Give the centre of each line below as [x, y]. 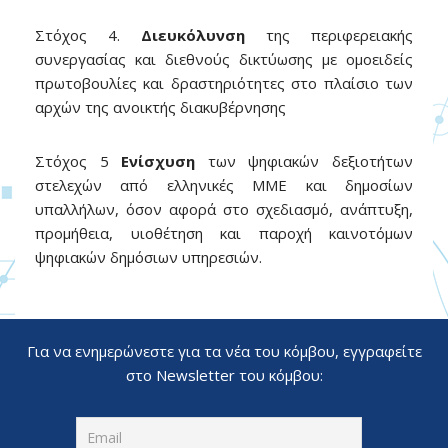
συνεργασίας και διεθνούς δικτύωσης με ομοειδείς [224, 59]
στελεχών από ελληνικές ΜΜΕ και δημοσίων [224, 185]
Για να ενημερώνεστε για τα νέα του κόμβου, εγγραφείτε [224, 351]
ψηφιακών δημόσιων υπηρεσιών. [148, 257]
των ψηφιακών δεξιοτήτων [304, 161]
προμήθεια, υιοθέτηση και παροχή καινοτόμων [224, 233]
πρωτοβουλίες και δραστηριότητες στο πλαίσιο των [224, 83]
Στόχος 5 [78, 161]
